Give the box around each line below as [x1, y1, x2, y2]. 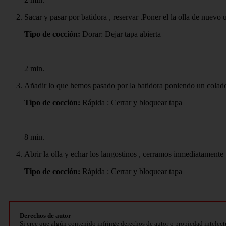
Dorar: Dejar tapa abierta [80, 29, 161, 38]
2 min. [24, 64, 44, 73]
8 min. [24, 132, 44, 141]
